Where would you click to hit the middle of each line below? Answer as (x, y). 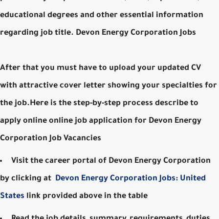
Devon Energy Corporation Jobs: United (130, 179)
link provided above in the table (86, 196)
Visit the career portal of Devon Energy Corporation (111, 161)
